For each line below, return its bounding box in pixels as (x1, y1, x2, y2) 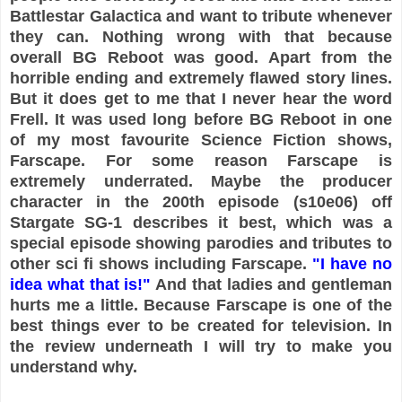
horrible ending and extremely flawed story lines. (10, 68, 392, 87)
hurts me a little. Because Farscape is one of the (10, 295, 392, 314)
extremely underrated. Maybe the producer (10, 171, 392, 190)
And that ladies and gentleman (151, 275, 392, 293)
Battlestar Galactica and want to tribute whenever (10, 6, 392, 25)
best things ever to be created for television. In (10, 316, 392, 335)
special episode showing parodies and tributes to (10, 233, 392, 252)
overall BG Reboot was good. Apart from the (10, 48, 392, 66)
